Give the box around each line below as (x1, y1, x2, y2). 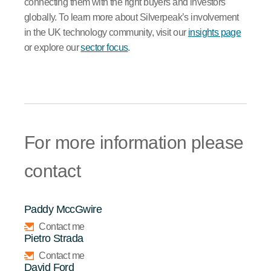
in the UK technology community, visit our (24, 27, 188, 38)
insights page (188, 27, 241, 38)
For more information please (24, 132, 244, 152)
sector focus (80, 42, 128, 53)
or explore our (24, 42, 81, 53)
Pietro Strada (24, 232, 83, 244)
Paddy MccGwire (24, 203, 102, 215)
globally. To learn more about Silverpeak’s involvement (24, 11, 239, 22)
